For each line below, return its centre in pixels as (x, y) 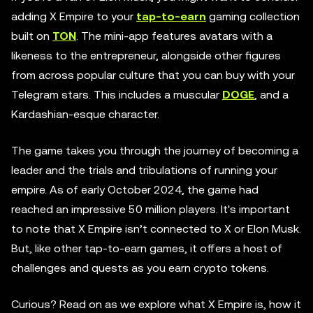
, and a (271, 95)
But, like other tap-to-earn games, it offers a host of (147, 248)
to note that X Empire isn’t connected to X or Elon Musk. (156, 229)
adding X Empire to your (74, 16)
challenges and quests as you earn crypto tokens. (140, 268)
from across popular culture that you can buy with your (153, 75)
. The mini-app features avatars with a (174, 36)
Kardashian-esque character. (85, 114)
